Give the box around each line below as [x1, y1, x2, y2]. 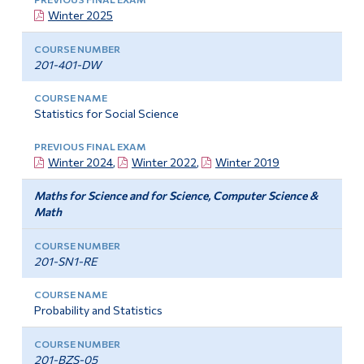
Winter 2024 [47, 155, 113, 170]
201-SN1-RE [33, 254, 97, 269]
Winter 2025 [47, 8, 113, 23]
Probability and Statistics [33, 303, 162, 318]
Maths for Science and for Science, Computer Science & [33, 188, 318, 203]
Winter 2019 [214, 155, 279, 170]
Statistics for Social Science [33, 106, 179, 121]
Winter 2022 [131, 155, 197, 170]
